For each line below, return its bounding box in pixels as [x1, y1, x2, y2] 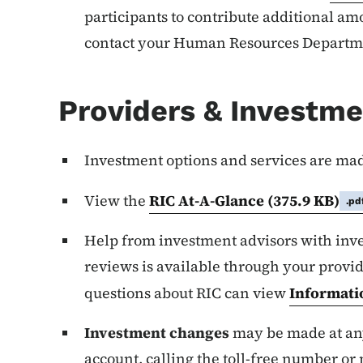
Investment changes [84, 322, 229, 343]
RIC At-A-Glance [149, 190, 267, 211]
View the [84, 190, 149, 211]
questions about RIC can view [84, 283, 289, 303]
